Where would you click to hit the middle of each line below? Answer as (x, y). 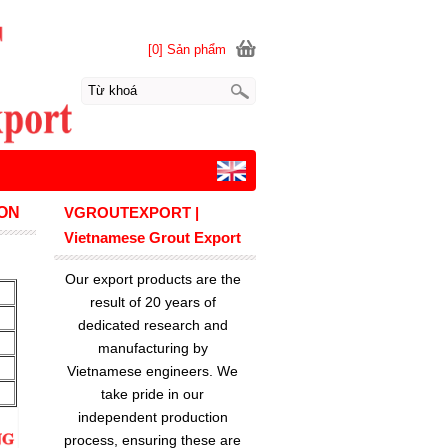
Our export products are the (152, 279)
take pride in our (153, 394)
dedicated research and (152, 325)
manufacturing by (152, 348)
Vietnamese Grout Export (152, 237)
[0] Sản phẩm (187, 49)
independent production (152, 417)
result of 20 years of (152, 302)
